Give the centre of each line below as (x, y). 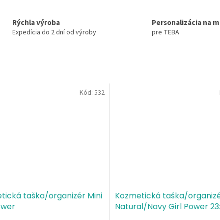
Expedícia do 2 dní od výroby (54, 33)
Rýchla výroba (36, 23)
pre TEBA (165, 33)
